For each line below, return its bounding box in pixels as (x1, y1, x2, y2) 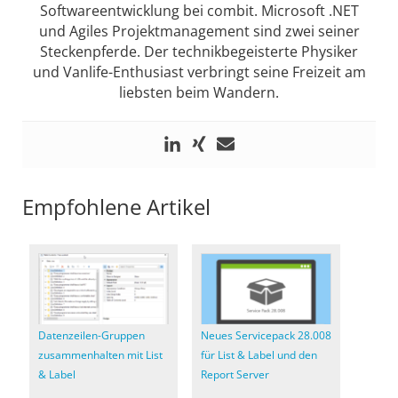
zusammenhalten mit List (38, 347, 163, 363)
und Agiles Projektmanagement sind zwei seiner (38, 21, 360, 42)
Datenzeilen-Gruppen (38, 328, 145, 344)
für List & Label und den (201, 347, 318, 363)
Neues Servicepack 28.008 (201, 328, 332, 344)
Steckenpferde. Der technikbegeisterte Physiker (40, 42, 358, 62)
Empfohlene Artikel (22, 192, 211, 222)
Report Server (201, 367, 270, 383)
